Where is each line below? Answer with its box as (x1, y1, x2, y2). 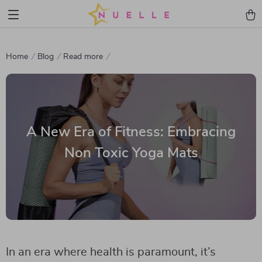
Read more (63, 53, 103, 61)
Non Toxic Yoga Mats (64, 146, 198, 160)
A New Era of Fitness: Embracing (26, 125, 236, 139)
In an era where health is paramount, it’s (6, 246, 216, 258)
